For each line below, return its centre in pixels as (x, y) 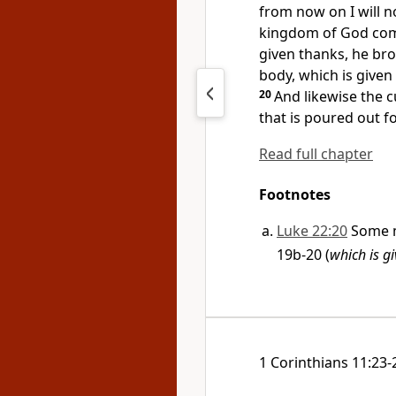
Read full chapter (316, 154)
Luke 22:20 (312, 231)
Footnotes (295, 194)
